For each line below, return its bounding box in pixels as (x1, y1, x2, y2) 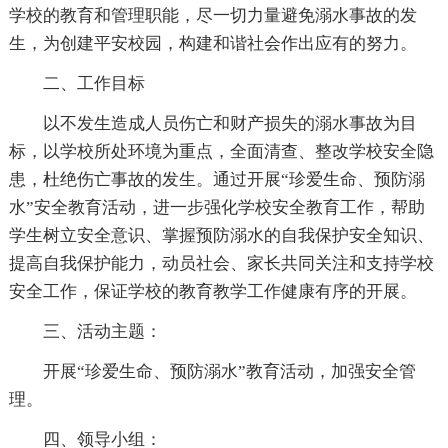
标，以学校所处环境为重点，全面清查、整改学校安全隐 (8, 142, 434, 162)
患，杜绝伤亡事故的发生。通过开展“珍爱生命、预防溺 (8, 170, 425, 190)
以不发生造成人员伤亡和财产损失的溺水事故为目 (42, 114, 417, 134)
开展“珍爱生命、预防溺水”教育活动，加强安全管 (42, 362, 416, 382)
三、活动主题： (42, 322, 162, 342)
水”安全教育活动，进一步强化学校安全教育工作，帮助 (8, 198, 425, 218)
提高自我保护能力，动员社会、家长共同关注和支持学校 (8, 254, 434, 274)
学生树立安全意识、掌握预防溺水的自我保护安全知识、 (8, 226, 434, 246)
